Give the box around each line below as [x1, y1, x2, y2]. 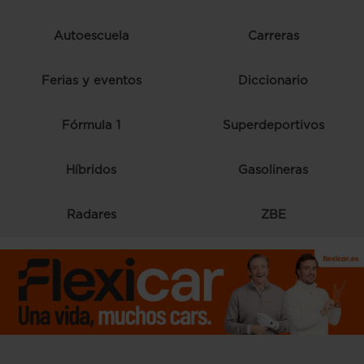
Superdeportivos [222, 119, 324, 132]
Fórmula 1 [62, 119, 120, 132]
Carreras [247, 29, 299, 42]
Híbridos [66, 163, 116, 176]
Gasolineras [238, 163, 308, 176]
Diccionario [238, 74, 308, 87]
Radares [66, 208, 116, 221]
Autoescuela [53, 29, 129, 42]
